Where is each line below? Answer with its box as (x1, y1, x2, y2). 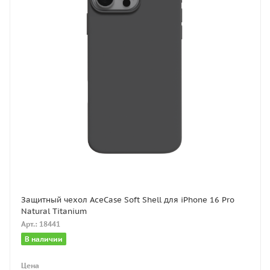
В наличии (25, 234, 63, 243)
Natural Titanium (21, 206, 87, 216)
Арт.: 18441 (21, 219, 60, 228)
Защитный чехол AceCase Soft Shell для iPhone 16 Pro (21, 194, 234, 205)
